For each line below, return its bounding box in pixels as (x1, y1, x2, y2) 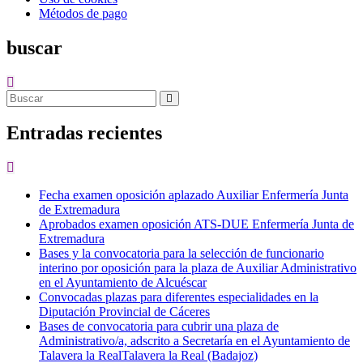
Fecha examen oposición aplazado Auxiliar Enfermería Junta (39, 188, 348, 203)
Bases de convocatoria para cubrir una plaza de (39, 319, 279, 334)
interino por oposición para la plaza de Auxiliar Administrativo (39, 261, 357, 275)
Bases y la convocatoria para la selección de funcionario (39, 246, 324, 261)
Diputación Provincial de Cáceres (39, 305, 210, 319)
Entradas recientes (6, 122, 162, 144)
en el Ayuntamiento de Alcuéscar (39, 275, 207, 290)
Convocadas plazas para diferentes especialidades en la (39, 290, 318, 305)
